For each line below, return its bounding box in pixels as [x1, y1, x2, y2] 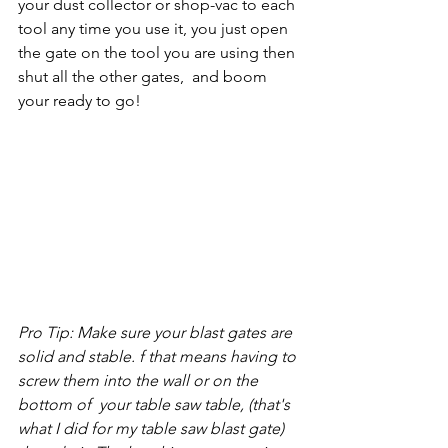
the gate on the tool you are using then [18, 43, 299, 63]
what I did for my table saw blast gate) [18, 418, 288, 438]
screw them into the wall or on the [18, 370, 262, 390]
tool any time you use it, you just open [18, 19, 292, 39]
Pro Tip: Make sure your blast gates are [18, 322, 296, 342]
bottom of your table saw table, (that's [18, 394, 294, 414]
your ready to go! [18, 91, 141, 111]
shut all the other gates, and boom [18, 67, 271, 87]
